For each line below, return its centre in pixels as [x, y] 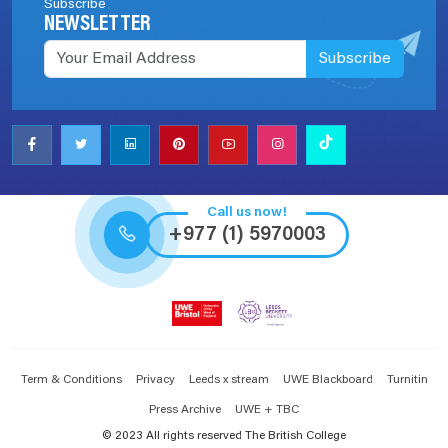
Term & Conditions [71, 379]
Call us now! [246, 212]
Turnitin [407, 379]
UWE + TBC [267, 409]
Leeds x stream [228, 379]
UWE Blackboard [327, 379]
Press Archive [185, 409]
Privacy [155, 379]
